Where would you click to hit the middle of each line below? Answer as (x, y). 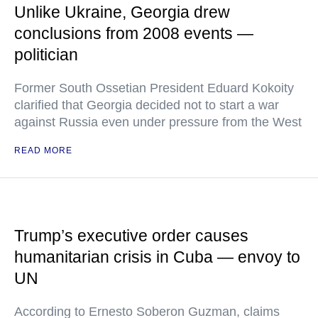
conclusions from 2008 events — (134, 33)
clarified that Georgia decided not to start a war (147, 105)
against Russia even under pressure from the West (158, 122)
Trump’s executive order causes (131, 236)
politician (46, 55)
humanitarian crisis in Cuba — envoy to (157, 257)
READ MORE (43, 150)
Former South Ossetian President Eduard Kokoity (154, 88)
